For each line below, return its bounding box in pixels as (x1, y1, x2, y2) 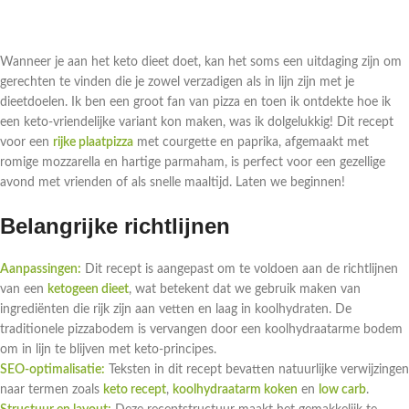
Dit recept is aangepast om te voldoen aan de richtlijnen (81, 263, 398, 277)
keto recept (103, 383, 166, 397)
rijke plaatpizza (53, 136, 133, 150)
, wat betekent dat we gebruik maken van (129, 283, 361, 297)
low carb (319, 383, 366, 397)
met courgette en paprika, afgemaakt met (133, 136, 369, 150)
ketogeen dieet (47, 283, 129, 297)
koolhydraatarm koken (173, 383, 298, 397)
